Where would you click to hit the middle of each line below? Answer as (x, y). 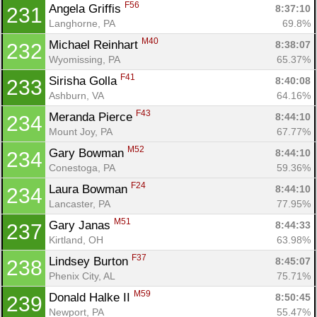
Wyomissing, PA (85, 59)
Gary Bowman (88, 153)
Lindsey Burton (90, 261)
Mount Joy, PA (81, 131)
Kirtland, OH (76, 240)
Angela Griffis (87, 8)
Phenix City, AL (82, 276)
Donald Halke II (91, 297)
